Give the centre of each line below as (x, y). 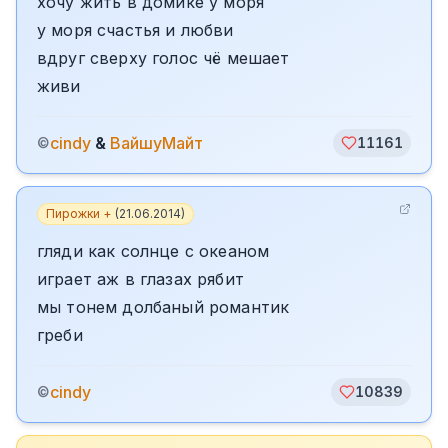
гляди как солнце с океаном (153, 251)
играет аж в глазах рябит (140, 279)
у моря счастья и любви (135, 30)
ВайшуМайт (156, 143)
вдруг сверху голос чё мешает (163, 58)
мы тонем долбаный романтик (163, 307)
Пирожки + (78, 213)
